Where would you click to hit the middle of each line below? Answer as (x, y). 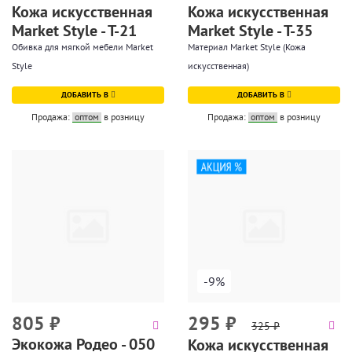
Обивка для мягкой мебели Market (82, 47)
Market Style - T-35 (250, 31)
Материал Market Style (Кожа (247, 47)
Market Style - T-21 (74, 31)
